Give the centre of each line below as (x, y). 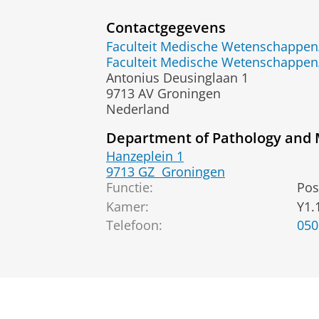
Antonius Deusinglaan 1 (177, 77)
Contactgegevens (166, 27)
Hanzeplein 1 (145, 156)
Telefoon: (134, 225)
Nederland (138, 109)
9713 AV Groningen (163, 93)
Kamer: (127, 206)
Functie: (130, 188)
